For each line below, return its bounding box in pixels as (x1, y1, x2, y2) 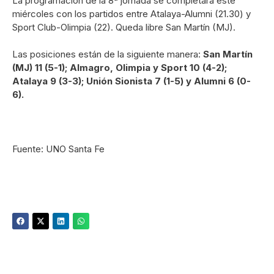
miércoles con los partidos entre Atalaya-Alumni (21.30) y (12, 7, 251, 20)
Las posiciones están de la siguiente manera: (12, 48, 201, 61)
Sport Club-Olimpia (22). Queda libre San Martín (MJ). (12, 21, 235, 33)
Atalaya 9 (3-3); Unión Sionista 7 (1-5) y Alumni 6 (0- (12, 75, 251, 87)
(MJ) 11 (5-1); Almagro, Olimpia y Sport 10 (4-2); (12, 62, 227, 74)
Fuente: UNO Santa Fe (12, 143, 105, 155)
